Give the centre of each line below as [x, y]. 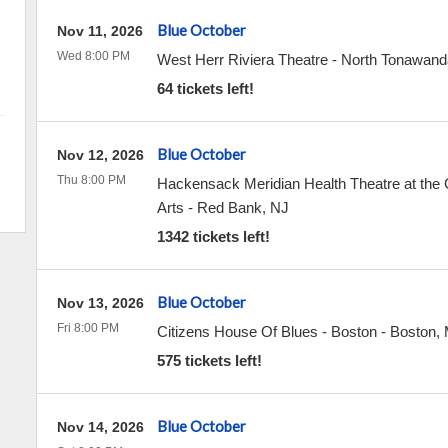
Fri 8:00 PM [87, 328]
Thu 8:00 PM [91, 180]
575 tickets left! [209, 360]
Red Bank [229, 207]
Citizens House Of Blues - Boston [266, 331]
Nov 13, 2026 [100, 303]
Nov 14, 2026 [100, 427]
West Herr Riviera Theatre [242, 59]
